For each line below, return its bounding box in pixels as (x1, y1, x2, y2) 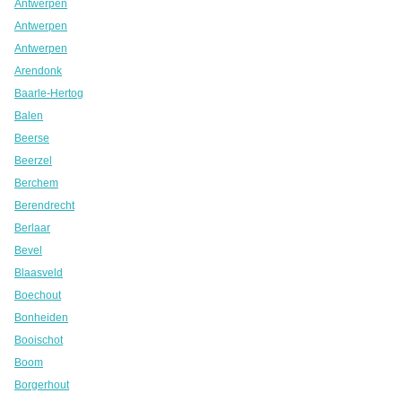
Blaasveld (14, 267, 63, 279)
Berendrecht (14, 199, 74, 212)
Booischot (14, 334, 63, 346)
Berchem (14, 177, 58, 189)
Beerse (14, 132, 49, 144)
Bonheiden (14, 311, 68, 324)
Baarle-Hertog (14, 87, 83, 100)
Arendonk (14, 65, 62, 77)
